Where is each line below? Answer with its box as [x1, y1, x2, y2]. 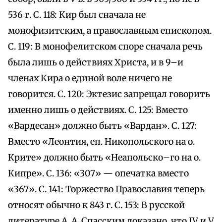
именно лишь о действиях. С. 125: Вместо [8, 105, 188, 116]
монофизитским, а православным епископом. [8, 25, 212, 37]
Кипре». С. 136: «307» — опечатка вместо [8, 168, 189, 179]
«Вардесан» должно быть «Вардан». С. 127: [8, 120, 197, 132]
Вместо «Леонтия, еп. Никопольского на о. [8, 136, 195, 148]
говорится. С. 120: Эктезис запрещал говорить [8, 89, 210, 100]
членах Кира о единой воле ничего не [8, 73, 172, 84]
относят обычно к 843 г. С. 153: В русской [8, 200, 185, 211]
